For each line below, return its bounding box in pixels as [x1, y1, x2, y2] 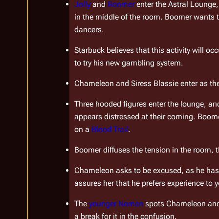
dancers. [74, 25, 104, 35]
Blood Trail [91, 125, 129, 134]
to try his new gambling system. [74, 58, 183, 68]
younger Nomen [89, 199, 144, 209]
